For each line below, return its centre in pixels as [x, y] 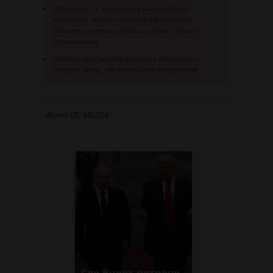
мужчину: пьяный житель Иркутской [122, 20]
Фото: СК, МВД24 [77, 115]
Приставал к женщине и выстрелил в [120, 9]
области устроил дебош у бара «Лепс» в [126, 31]
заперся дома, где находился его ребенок [125, 70]
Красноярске [75, 42]
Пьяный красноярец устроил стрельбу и [126, 59]
